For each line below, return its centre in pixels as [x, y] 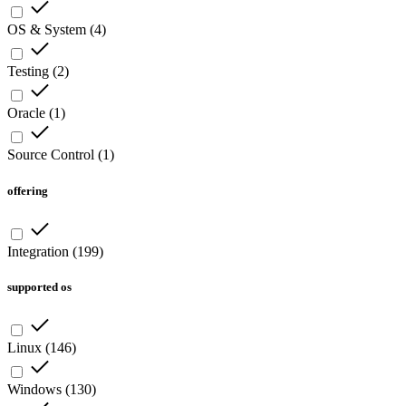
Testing [28, 72]
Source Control [51, 155]
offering [28, 190]
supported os [39, 286]
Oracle [26, 113]
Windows [34, 390]
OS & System [47, 30]
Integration [38, 251]
